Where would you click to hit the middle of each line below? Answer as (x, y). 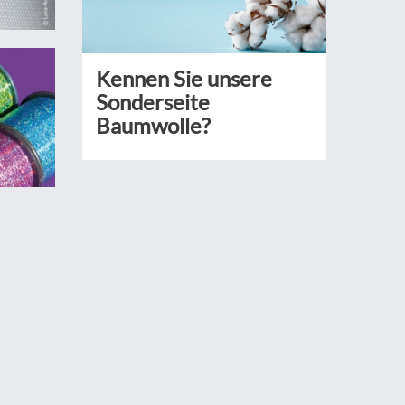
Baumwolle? (153, 126)
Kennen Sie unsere (184, 79)
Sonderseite (153, 102)
